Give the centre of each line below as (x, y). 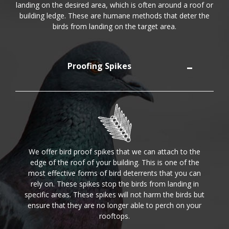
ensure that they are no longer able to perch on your (114, 205)
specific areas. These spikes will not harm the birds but (114, 195)
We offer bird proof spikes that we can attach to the (114, 152)
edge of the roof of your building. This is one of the (114, 163)
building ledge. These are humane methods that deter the (114, 16)
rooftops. (114, 216)
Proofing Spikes (100, 66)
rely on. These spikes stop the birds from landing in (114, 184)
